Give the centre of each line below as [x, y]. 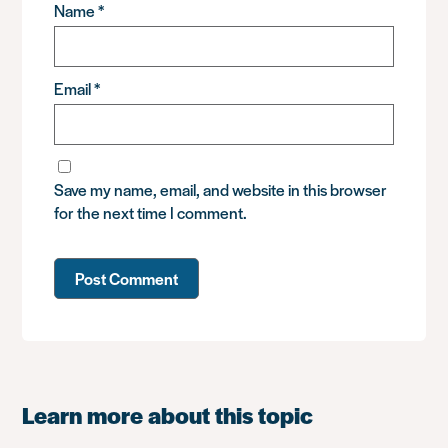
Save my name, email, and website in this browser [221, 189]
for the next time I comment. [151, 212]
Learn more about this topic [168, 414]
